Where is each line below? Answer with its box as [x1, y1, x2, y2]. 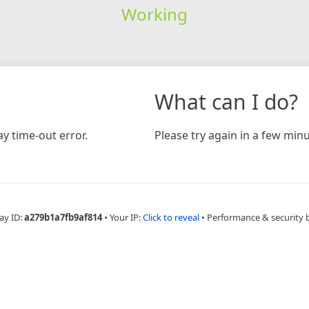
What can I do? [154, 87, 298, 116]
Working [121, 2, 188, 26]
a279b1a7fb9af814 [23, 210, 102, 223]
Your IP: [109, 210, 143, 223]
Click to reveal [142, 210, 199, 223]
